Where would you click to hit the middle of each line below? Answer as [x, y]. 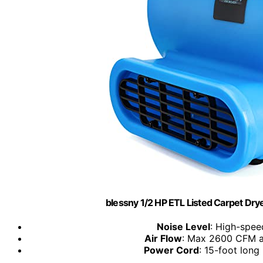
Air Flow [163, 239]
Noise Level [183, 227]
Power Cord [171, 250]
